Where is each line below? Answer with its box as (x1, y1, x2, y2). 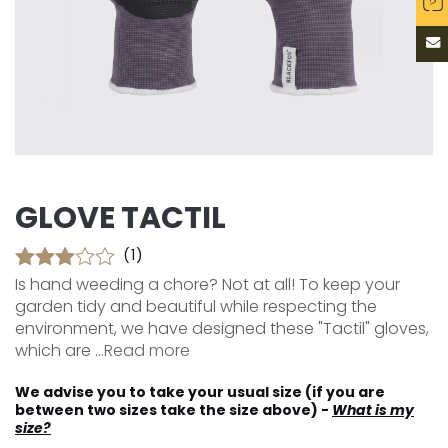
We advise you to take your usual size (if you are (15, 382, 385, 402)
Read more (104, 339, 190, 362)
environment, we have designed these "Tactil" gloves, (15, 317, 429, 340)
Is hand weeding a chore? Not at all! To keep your (15, 273, 400, 296)
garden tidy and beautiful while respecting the (15, 295, 377, 318)
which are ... (15, 339, 104, 362)
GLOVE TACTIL (15, 197, 226, 239)
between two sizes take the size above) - (15, 400, 332, 420)
